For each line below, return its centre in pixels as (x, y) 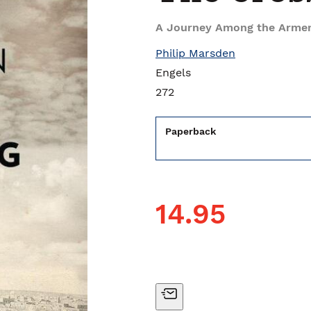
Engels (173, 73)
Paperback (191, 131)
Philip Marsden (195, 53)
